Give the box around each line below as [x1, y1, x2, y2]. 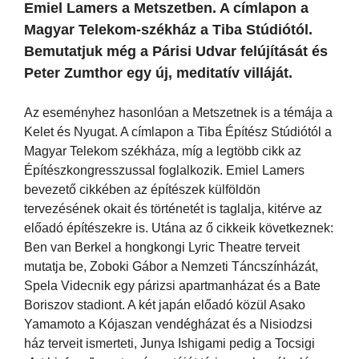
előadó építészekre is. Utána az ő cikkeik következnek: [24, 220, 333, 235]
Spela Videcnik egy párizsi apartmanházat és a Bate [24, 278, 321, 292]
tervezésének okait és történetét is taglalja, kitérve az [24, 201, 322, 216]
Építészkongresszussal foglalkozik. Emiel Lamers [24, 163, 305, 177]
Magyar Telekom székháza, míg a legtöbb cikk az [24, 143, 301, 158]
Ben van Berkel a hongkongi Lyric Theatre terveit [24, 240, 300, 254]
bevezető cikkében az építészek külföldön [24, 182, 260, 196]
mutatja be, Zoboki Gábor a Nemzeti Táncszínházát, [24, 259, 318, 273]
